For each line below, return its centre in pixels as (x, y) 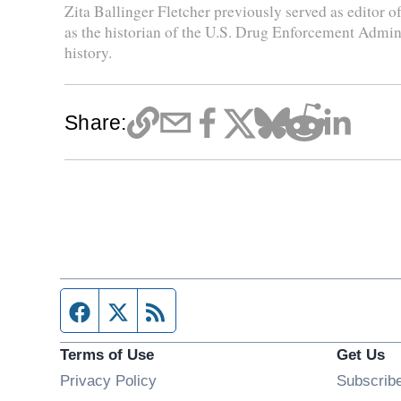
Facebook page (152, 311)
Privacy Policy (109, 380)
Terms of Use (107, 354)
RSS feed (206, 311)
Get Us (360, 354)
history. (88, 52)
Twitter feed (176, 311)
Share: (96, 123)
